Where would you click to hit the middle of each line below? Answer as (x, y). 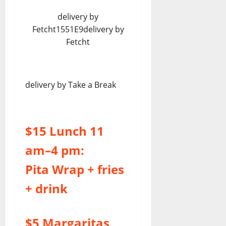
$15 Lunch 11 (65, 131)
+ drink (46, 188)
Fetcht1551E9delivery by (78, 29)
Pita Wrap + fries (75, 169)
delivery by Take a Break (71, 84)
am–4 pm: (55, 150)
